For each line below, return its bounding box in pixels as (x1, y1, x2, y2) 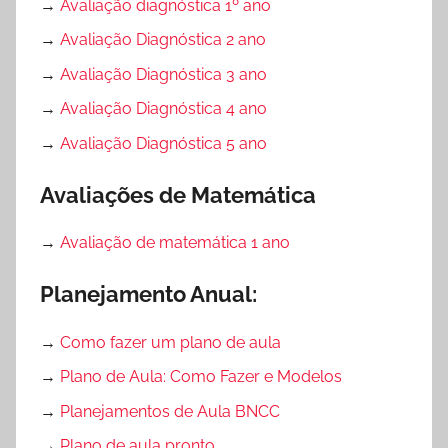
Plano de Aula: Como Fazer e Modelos (60, 367, 342, 387)
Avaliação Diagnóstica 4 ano (60, 99, 267, 119)
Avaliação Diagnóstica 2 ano (60, 30, 266, 50)
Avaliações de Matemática (40, 181, 316, 208)
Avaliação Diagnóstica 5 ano (60, 133, 267, 153)
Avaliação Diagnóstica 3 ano (60, 64, 267, 84)
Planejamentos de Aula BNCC (60, 401, 280, 421)
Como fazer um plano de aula (60, 332, 281, 352)
